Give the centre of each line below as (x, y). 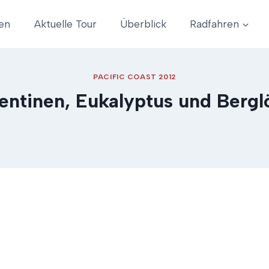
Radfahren (215, 24)
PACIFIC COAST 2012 (134, 77)
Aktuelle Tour (65, 24)
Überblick (143, 24)
